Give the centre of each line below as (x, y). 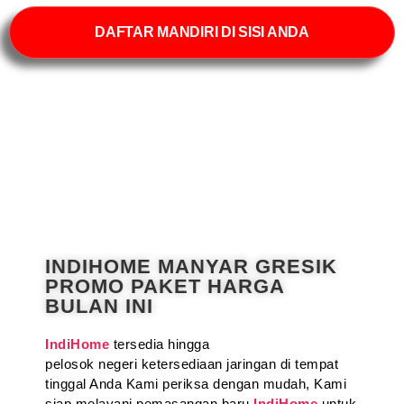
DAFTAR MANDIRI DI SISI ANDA (202, 32)
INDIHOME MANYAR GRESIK (191, 266)
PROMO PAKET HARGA (165, 286)
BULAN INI (99, 306)
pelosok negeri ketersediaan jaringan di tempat (192, 364)
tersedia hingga (161, 344)
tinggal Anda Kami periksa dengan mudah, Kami (196, 384)
